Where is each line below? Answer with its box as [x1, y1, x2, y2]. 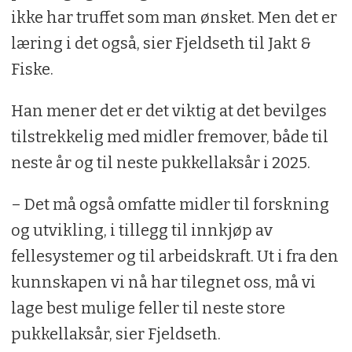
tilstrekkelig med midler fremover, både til [10, 126, 328, 146]
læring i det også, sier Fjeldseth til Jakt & [10, 33, 311, 53]
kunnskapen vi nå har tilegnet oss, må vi [10, 272, 316, 291]
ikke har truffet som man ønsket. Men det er [10, 7, 337, 27]
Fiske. [10, 59, 53, 79]
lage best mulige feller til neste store [10, 298, 285, 317]
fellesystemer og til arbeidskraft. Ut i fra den [10, 246, 339, 266]
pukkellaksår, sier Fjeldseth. [10, 324, 221, 343]
